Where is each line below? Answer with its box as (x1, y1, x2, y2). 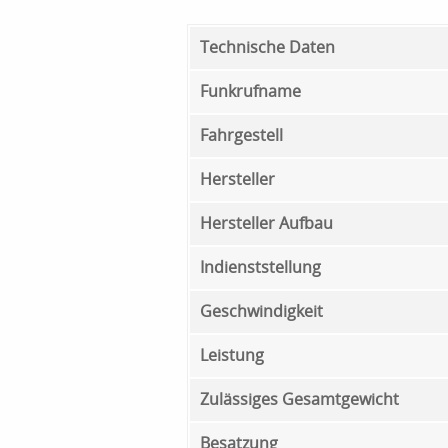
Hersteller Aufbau (200, 211, 333, 234)
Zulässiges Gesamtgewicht (200, 387, 399, 410)
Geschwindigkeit (200, 299, 323, 322)
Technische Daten (200, 35, 335, 58)
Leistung (200, 343, 264, 366)
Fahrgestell (200, 123, 283, 146)
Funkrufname (200, 79, 301, 102)
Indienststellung (200, 255, 321, 278)
